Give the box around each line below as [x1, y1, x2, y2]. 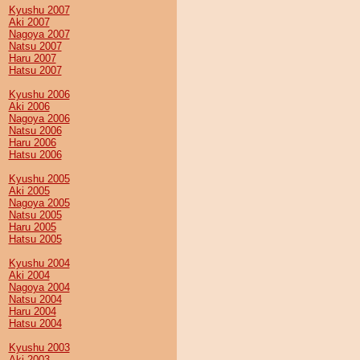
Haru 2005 [8, 221, 56, 233]
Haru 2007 [8, 52, 56, 64]
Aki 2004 [8, 269, 50, 281]
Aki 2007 [8, 16, 50, 28]
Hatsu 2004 [8, 317, 62, 329]
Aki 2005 [8, 185, 50, 197]
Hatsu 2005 [8, 233, 62, 245]
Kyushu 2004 [8, 257, 70, 269]
